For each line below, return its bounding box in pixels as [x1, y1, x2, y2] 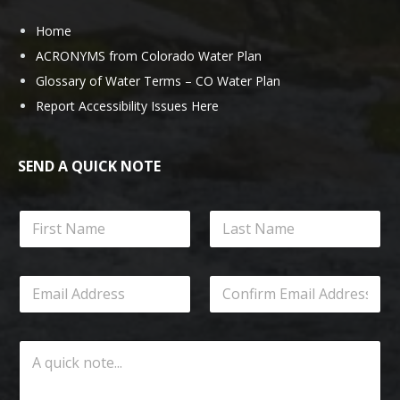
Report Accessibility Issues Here [36, 96, 219, 114]
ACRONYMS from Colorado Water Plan [36, 46, 262, 64]
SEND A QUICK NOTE [18, 155, 161, 176]
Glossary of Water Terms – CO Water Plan [36, 71, 280, 89]
